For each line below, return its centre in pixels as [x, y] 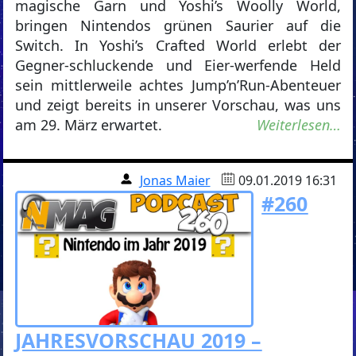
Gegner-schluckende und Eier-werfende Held [178, 66]
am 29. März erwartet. [89, 125]
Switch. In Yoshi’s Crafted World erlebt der [178, 46]
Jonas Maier [175, 181]
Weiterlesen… [298, 125]
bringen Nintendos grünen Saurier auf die [178, 26]
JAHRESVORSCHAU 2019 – [139, 340]
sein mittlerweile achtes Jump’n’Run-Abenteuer [178, 85]
